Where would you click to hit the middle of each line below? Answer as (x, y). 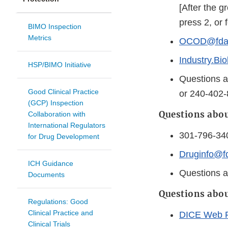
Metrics (40, 38)
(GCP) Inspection (56, 103)
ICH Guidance (51, 164)
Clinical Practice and (61, 213)
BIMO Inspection (55, 27)
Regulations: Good (58, 202)
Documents (46, 175)
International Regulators (67, 125)
